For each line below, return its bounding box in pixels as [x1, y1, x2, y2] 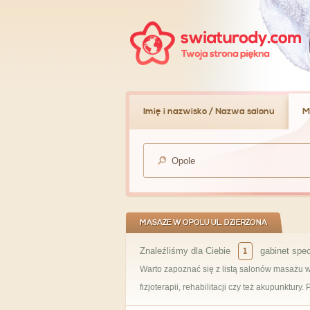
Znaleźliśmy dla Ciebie [140, 246, 233, 256]
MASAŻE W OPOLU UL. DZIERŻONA [140, 218, 267, 228]
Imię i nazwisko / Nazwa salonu [143, 106, 275, 117]
